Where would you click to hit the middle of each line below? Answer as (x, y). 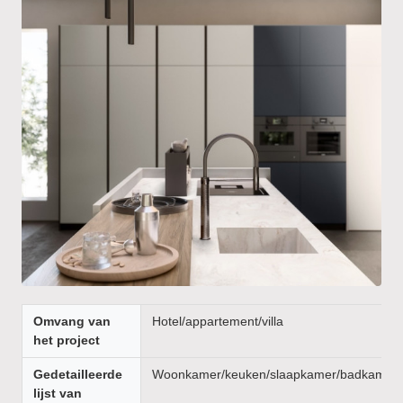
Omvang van (72, 321)
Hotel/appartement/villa (218, 321)
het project (67, 340)
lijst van (58, 393)
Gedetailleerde (78, 374)
